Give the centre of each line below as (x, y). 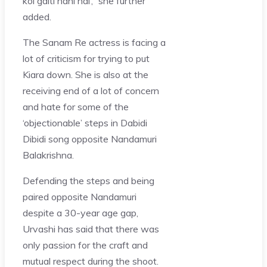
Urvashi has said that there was (91, 229)
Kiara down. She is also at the (86, 74)
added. (37, 16)
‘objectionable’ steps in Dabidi (85, 122)
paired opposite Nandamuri (80, 196)
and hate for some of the (76, 106)
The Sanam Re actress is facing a (94, 42)
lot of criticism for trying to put (86, 58)
